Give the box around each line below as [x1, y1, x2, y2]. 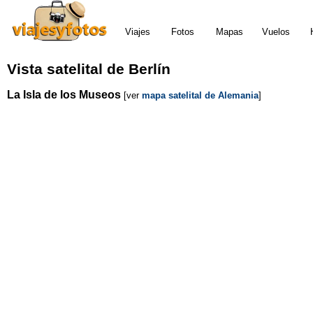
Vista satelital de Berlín [7, 61, 170, 78]
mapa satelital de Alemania [142, 89, 259, 101]
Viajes [125, 27, 150, 37]
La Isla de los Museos [7, 88, 121, 101]
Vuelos [262, 27, 290, 37]
